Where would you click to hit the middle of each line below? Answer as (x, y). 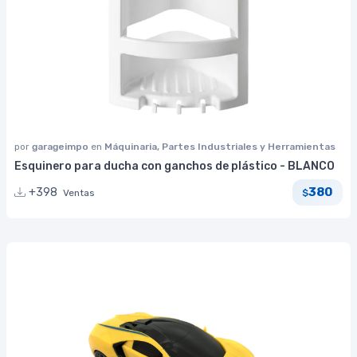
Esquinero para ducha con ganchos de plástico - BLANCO (175, 166)
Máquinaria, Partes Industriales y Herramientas (220, 146)
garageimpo (61, 146)
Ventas (79, 192)
